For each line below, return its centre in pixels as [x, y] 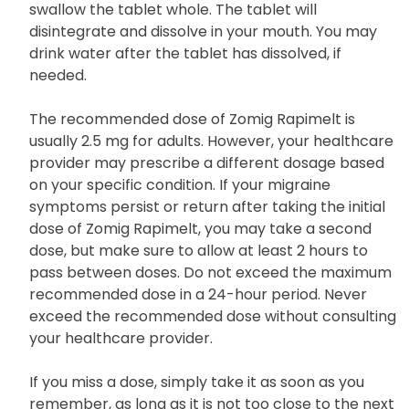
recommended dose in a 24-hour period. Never [198, 295]
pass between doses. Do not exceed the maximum [210, 273]
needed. [58, 76]
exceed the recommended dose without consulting [213, 317]
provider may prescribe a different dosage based [207, 163]
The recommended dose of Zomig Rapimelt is [192, 120]
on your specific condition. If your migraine [180, 185]
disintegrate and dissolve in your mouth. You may [203, 32]
